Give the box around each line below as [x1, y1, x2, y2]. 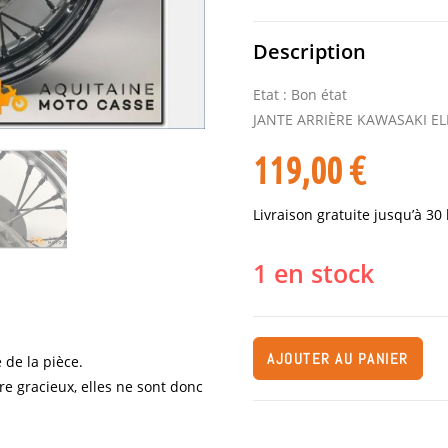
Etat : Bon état [253, 85, 348, 104]
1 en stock [253, 256, 375, 290]
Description [253, 38, 367, 65]
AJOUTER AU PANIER [267, 349, 409, 368]
